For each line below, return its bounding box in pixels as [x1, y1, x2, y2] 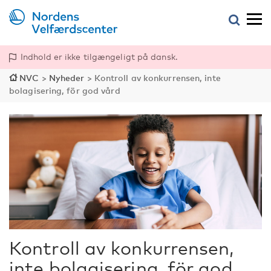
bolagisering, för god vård [9, 85, 120, 96]
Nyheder [48, 73, 85, 83]
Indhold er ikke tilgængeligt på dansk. [21, 51, 178, 62]
